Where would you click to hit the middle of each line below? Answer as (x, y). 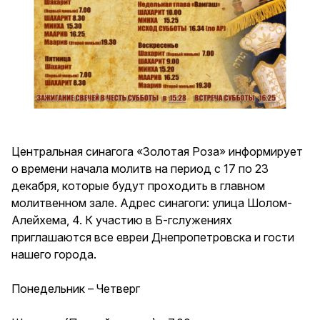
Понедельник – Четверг (76, 288)
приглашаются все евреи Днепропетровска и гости (153, 237)
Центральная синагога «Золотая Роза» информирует (157, 151)
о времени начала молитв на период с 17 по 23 (140, 168)
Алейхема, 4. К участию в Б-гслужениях (122, 220)
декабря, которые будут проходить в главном (138, 185)
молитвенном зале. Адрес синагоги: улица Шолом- (152, 202)
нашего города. (54, 254)
